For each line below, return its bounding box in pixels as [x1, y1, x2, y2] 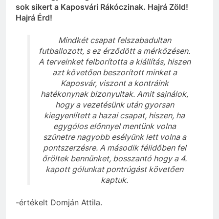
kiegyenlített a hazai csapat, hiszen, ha [44, 110, 185, 120]
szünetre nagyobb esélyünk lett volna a [43, 131, 186, 142]
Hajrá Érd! [16, 12, 52, 22]
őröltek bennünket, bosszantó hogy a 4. [42, 153, 187, 163]
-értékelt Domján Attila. [16, 197, 102, 207]
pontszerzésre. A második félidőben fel [43, 142, 186, 153]
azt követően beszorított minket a [52, 67, 177, 77]
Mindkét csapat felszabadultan [58, 35, 171, 45]
